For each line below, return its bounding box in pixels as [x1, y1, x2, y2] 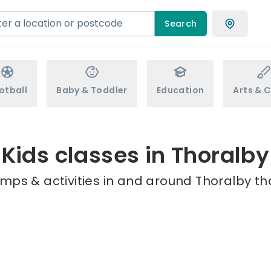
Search [165, 17, 197, 30]
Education [156, 84, 204, 96]
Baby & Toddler [56, 84, 128, 96]
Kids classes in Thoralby [1, 140, 270, 171]
